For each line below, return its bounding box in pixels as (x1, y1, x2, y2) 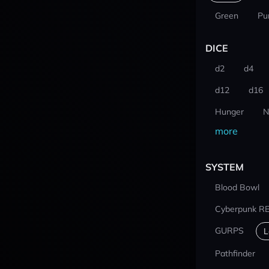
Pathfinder (214, 248, 255, 259)
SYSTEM (205, 161, 244, 173)
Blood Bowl (214, 182, 259, 193)
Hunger (214, 106, 244, 117)
